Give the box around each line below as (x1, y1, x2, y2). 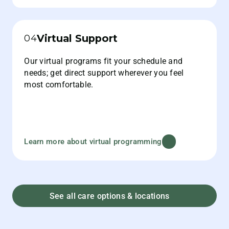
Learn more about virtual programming (24, 136, 162, 146)
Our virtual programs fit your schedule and (24, 56, 183, 66)
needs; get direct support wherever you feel (24, 68, 184, 78)
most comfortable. (24, 80, 94, 90)
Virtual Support (36, 32, 118, 44)
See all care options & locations (49, 191, 170, 201)
